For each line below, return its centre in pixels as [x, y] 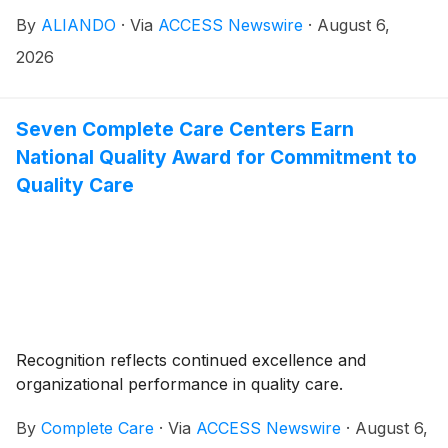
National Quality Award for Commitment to [216, 156]
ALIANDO [78, 24]
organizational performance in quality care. [179, 383]
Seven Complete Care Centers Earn [185, 128]
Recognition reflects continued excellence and [191, 359]
